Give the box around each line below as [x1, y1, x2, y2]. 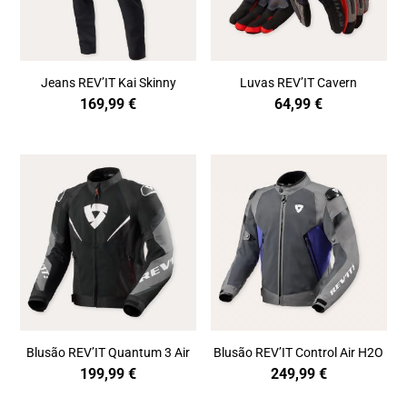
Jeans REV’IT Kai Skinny [40, 74, 176, 90]
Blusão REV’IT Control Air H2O [213, 344, 384, 360]
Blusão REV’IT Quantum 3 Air [26, 344, 191, 360]
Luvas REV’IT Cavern [240, 74, 358, 90]
